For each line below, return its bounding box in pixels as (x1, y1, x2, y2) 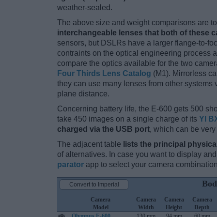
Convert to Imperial (69, 181, 119, 188)
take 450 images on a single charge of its (57, 115, 199, 124)
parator (57, 160, 84, 169)
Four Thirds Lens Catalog (57, 69, 151, 78)
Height (166, 204, 182, 211)
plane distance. (57, 90, 109, 98)
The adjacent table (57, 140, 123, 149)
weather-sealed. (57, 3, 112, 12)
